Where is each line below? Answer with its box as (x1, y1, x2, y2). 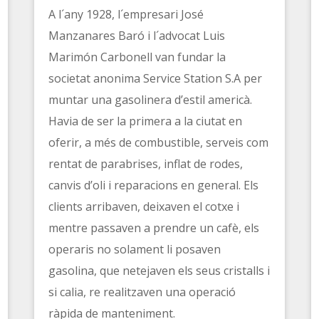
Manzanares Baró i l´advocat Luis (48, 27, 226, 43)
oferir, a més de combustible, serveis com (48, 134, 269, 150)
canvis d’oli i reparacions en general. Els (48, 177, 259, 193)
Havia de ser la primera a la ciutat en (48, 113, 243, 129)
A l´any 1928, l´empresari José (48, 6, 204, 22)
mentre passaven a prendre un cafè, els (48, 219, 260, 236)
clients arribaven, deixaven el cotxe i (48, 198, 240, 214)
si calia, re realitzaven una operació (48, 283, 236, 300)
